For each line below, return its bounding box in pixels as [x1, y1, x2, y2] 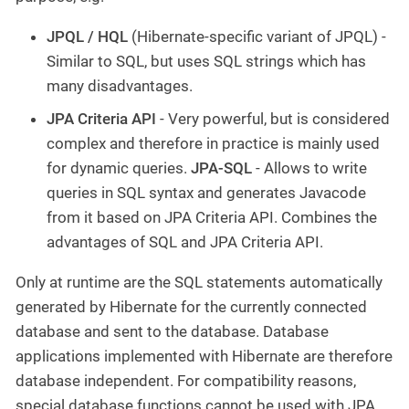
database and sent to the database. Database [16, 321, 329, 341]
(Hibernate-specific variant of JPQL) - [128, 27, 386, 46]
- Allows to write [252, 158, 367, 177]
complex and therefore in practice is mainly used [47, 133, 380, 152]
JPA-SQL [191, 158, 252, 177]
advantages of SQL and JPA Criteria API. [47, 232, 323, 251]
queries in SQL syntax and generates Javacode [47, 183, 366, 202]
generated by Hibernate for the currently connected [16, 297, 367, 316]
